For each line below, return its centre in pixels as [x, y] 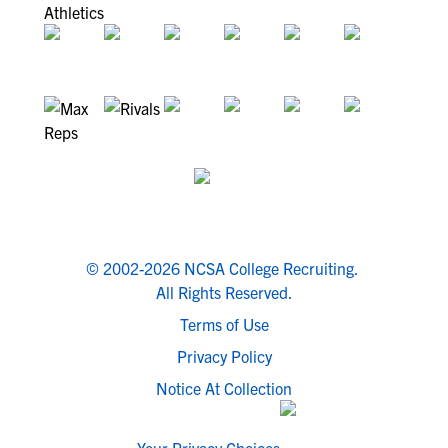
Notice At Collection [224, 388]
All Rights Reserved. [224, 292]
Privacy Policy [224, 356]
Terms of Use [224, 324]
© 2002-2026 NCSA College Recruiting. [222, 268]
